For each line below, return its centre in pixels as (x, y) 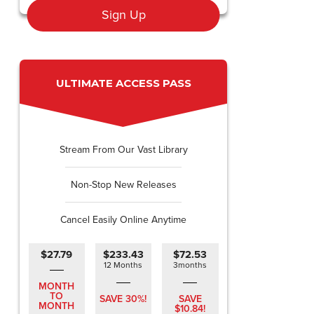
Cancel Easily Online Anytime (123, 220)
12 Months (123, 265)
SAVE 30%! (123, 299)
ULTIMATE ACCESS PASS (123, 83)
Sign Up (123, 15)
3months (190, 265)
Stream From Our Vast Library (123, 150)
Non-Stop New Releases (123, 185)
